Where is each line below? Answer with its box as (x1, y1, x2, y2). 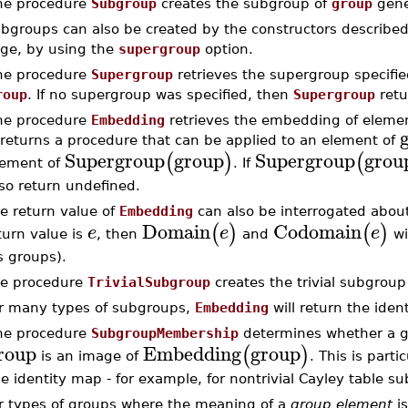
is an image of (36, 347, 143, 363)
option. (199, 41, 253, 56)
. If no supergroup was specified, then (26, 87, 293, 102)
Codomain (272, 214, 362, 248)
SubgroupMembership (90, 325, 239, 341)
